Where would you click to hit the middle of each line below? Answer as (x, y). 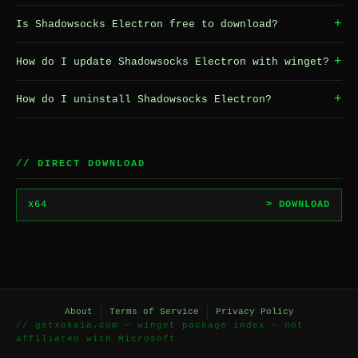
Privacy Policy (255, 312)
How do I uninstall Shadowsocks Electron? (144, 99)
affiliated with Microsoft (96, 339)
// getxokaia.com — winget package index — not (160, 325)
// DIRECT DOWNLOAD (81, 164)
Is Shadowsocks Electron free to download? (147, 24)
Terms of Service (154, 312)
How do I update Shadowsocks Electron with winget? (173, 62)
